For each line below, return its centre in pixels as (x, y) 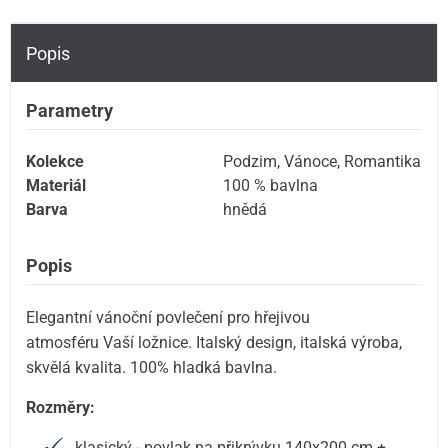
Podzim (250, 161)
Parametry (70, 110)
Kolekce (55, 161)
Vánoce (311, 161)
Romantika (383, 161)
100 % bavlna (271, 185)
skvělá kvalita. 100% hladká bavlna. (154, 367)
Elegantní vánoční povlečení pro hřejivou (168, 317)
